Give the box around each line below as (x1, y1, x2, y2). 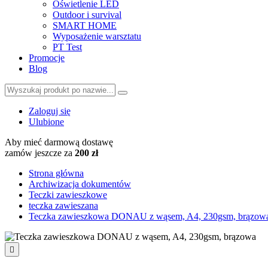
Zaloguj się (29, 106, 71, 116)
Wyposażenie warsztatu (53, 31, 141, 41)
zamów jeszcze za (5, 148, 75, 158)
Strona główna (29, 168, 84, 178)
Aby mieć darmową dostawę (5, 137, 113, 147)
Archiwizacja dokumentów (29, 179, 131, 189)
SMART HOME (53, 20, 117, 31)
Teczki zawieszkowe (29, 190, 107, 200)
